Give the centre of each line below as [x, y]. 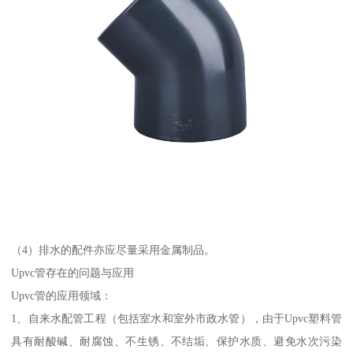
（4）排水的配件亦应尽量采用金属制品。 [115, 250]
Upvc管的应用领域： [62, 296]
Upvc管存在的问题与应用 [73, 273]
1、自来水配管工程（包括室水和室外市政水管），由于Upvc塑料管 [176, 319]
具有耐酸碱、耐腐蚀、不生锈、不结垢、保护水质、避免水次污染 [176, 342]
